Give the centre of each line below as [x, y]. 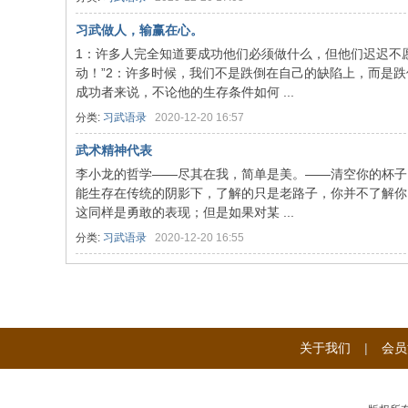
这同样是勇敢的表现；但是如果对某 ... [185, 212]
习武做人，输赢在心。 [139, 30]
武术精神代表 [114, 150]
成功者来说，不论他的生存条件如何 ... [185, 92]
